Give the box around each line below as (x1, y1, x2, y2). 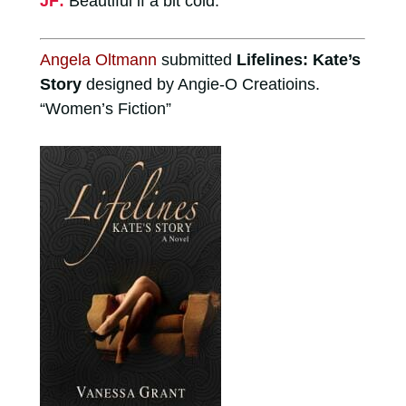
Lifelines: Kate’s (236, 50, 361, 69)
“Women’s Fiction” (39, 99, 171, 118)
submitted (156, 50, 237, 69)
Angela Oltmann (39, 50, 157, 69)
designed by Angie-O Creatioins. (81, 74, 320, 93)
